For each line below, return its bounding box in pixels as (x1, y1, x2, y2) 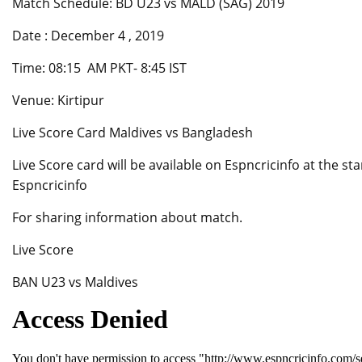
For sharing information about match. (12, 208, 242, 227)
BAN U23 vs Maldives (12, 273, 138, 292)
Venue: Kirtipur (12, 91, 104, 110)
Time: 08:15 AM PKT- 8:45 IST (12, 59, 187, 78)
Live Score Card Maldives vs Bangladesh (12, 124, 253, 142)
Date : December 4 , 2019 (12, 27, 164, 45)
